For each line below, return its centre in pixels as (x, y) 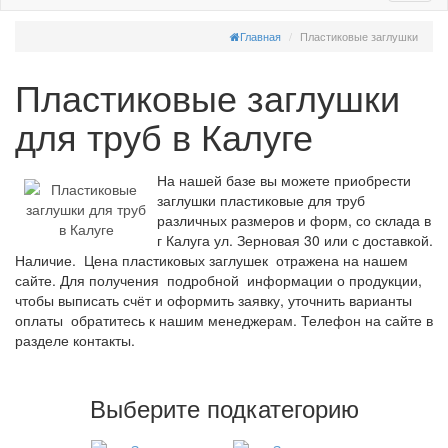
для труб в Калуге (164, 135)
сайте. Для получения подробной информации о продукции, (218, 280)
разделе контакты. (75, 340)
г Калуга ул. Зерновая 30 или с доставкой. (295, 240)
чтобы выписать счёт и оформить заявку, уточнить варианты (213, 300)
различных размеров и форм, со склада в (294, 220)
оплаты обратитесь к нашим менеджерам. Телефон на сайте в (224, 320)
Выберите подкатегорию (224, 407)
